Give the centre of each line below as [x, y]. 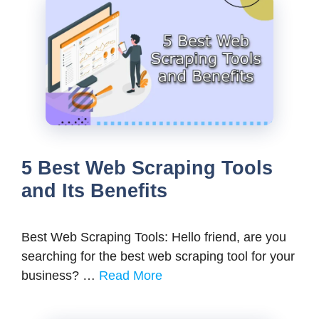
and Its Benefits [94, 191]
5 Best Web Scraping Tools [147, 168]
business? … [60, 276]
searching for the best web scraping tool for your [158, 257]
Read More [131, 276]
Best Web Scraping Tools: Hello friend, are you [154, 237]
